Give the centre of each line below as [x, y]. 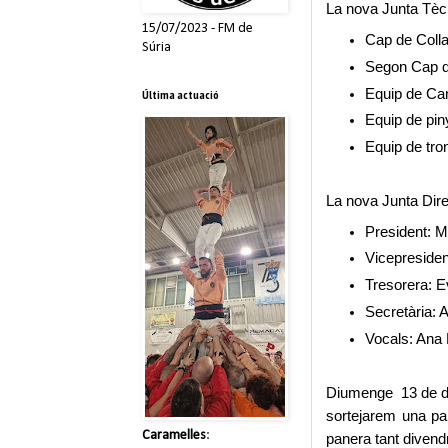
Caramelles [174, 435]
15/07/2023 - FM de [197, 28]
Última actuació [180, 94]
